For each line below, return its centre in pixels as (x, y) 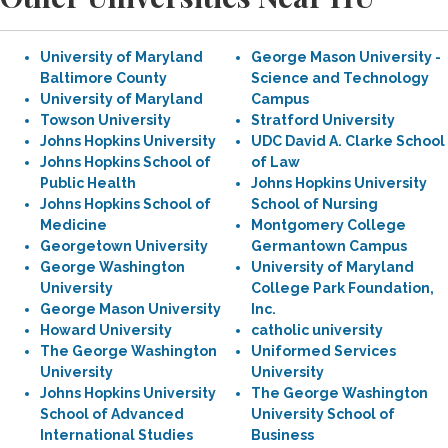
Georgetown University (124, 246)
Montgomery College (328, 225)
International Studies (116, 435)
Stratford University (323, 120)
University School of (323, 414)
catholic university (317, 330)
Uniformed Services (323, 351)
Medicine (73, 225)
